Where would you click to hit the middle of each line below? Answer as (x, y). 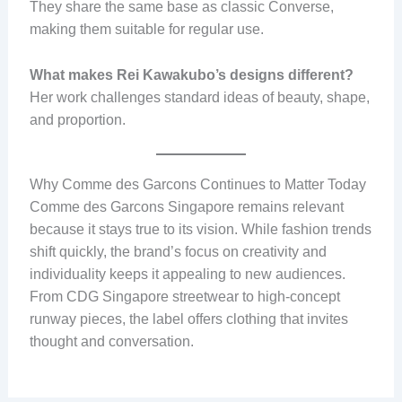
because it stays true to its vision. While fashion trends (200, 230)
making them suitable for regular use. (146, 29)
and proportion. (77, 119)
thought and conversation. (111, 342)
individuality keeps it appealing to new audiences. (187, 275)
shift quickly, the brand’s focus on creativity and (178, 252)
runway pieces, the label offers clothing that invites (188, 319)
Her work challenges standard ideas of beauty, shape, (199, 97)
